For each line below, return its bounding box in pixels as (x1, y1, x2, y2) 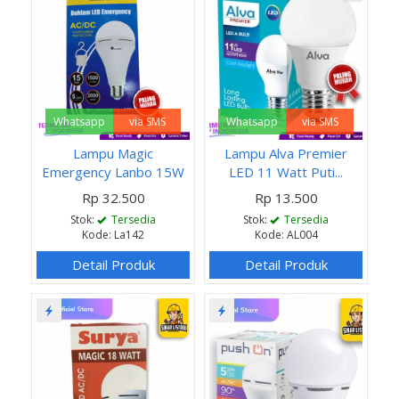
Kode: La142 (82, 226, 144, 242)
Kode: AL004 (254, 226, 318, 242)
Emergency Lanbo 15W (42, 162, 184, 181)
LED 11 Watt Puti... (229, 162, 343, 181)
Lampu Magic (73, 143, 153, 162)
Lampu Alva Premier (224, 143, 347, 162)
